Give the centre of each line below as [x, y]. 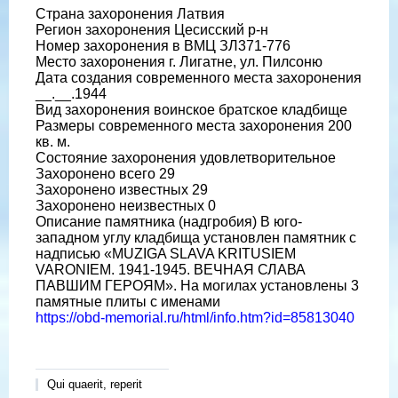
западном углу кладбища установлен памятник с [196, 237]
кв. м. [53, 141]
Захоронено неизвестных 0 [126, 205]
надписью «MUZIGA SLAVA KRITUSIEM [166, 253]
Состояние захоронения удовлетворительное [186, 157]
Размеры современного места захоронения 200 [194, 125]
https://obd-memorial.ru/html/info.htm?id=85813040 [195, 317]
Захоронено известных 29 [122, 189]
